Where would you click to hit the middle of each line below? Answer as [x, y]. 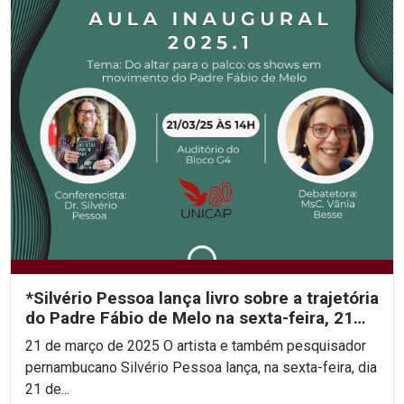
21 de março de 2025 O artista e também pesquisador [94, 345]
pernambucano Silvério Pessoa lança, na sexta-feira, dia [201, 367]
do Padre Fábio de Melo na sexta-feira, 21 [189, 317]
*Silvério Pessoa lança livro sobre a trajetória [202, 298]
